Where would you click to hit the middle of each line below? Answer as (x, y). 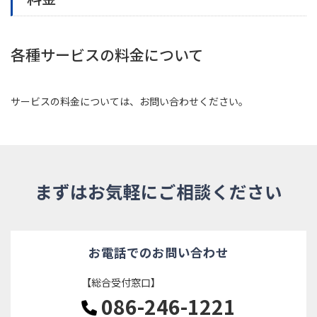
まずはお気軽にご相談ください (158, 191)
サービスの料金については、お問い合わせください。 (129, 101)
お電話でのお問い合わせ (158, 252)
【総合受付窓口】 (121, 282)
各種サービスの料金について (107, 54)
